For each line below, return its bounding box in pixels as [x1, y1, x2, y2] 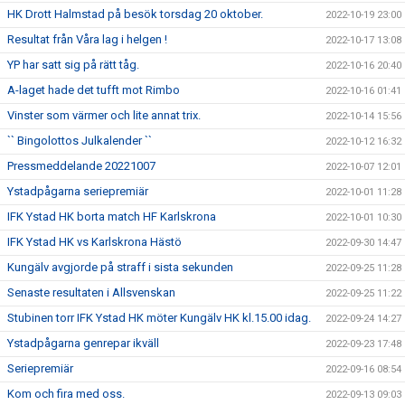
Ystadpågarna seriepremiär [7, 184, 148, 198]
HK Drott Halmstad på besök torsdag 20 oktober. [7, 6, 263, 21]
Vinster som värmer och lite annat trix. [7, 108, 201, 122]
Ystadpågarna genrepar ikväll [7, 335, 159, 350]
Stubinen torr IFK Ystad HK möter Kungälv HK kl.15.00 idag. [7, 310, 311, 325]
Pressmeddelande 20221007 [7, 158, 155, 173]
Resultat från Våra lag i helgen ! [7, 32, 167, 46]
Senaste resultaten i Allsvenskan [7, 285, 175, 299]
